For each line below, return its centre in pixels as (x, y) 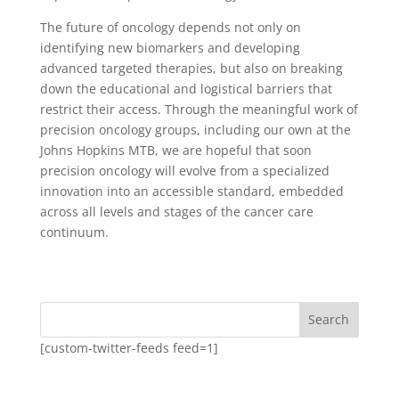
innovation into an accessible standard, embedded (191, 191)
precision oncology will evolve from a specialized (184, 170)
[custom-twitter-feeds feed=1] (129, 347)
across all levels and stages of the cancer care (176, 211)
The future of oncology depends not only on (170, 27)
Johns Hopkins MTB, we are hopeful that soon (175, 150)
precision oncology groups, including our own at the (195, 129)
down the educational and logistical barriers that (186, 88)
